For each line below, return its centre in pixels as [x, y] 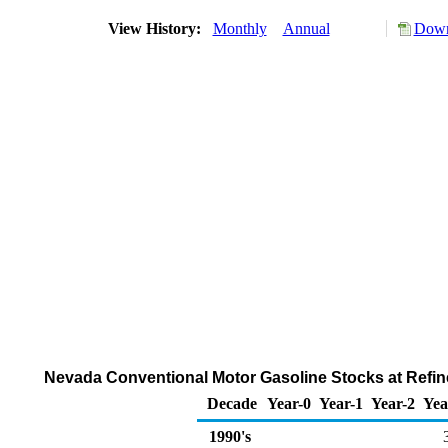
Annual [306, 28]
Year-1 [341, 403]
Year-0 [289, 403]
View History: [156, 28]
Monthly [239, 28]
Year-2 [393, 403]
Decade [232, 403]
